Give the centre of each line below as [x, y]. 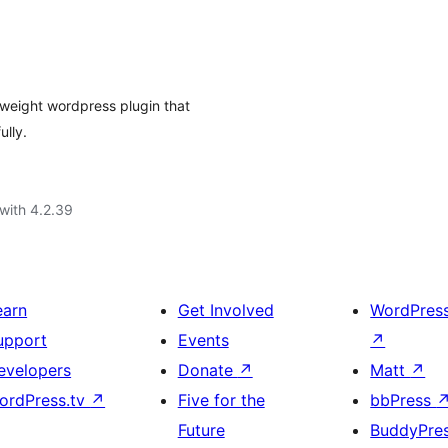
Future [201, 430]
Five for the [221, 400]
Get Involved [225, 310]
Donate [207, 370]
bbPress [403, 400]
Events [203, 340]
